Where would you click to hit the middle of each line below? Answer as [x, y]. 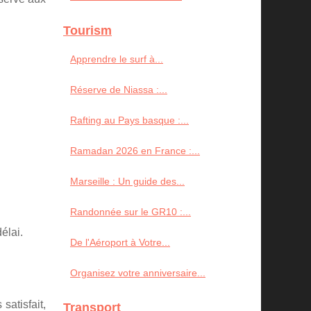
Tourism [87, 31]
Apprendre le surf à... [117, 59]
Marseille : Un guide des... [127, 181]
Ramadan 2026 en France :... [135, 151]
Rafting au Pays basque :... [129, 120]
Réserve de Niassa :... [119, 90]
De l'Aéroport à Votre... [120, 242]
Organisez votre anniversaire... [138, 273]
